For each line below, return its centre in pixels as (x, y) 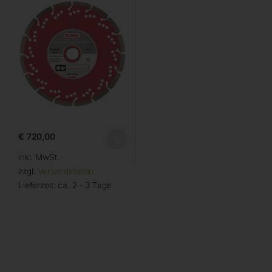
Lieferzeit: (38, 185)
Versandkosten (66, 171)
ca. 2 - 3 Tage (85, 185)
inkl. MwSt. (39, 157)
